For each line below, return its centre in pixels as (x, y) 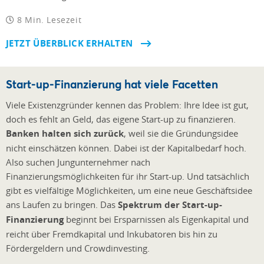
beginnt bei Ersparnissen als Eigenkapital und (156, 219)
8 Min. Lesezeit (48, 20)
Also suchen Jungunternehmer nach (78, 162)
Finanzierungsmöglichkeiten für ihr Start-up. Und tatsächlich (128, 176)
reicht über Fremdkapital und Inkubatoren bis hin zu (112, 234)
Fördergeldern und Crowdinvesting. (78, 248)
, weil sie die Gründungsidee (181, 133)
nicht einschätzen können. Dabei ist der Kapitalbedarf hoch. (126, 148)
